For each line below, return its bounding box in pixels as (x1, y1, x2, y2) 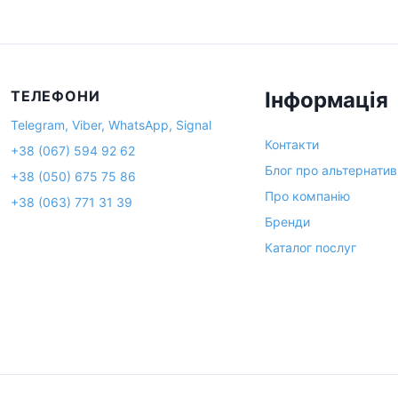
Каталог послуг (264, 240, 356, 255)
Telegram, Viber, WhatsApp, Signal (11, 117, 211, 132)
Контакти (264, 137, 319, 152)
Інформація (264, 87, 388, 113)
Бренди (264, 214, 310, 229)
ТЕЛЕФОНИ (11, 87, 100, 105)
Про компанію (264, 188, 350, 203)
